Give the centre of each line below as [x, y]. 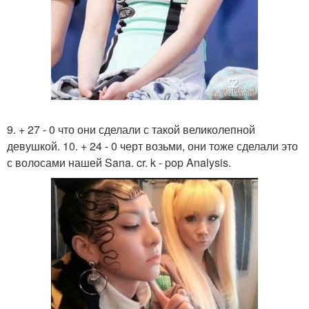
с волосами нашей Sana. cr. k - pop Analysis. [119, 163]
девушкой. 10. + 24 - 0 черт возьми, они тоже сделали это [152, 146]
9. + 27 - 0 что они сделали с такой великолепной [131, 130]
